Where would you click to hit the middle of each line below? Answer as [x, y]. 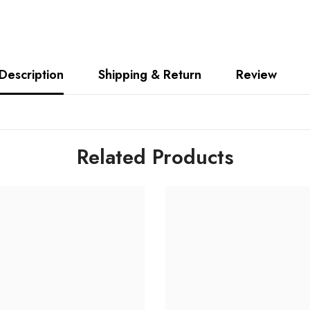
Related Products [155, 157]
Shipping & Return [150, 74]
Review [256, 74]
